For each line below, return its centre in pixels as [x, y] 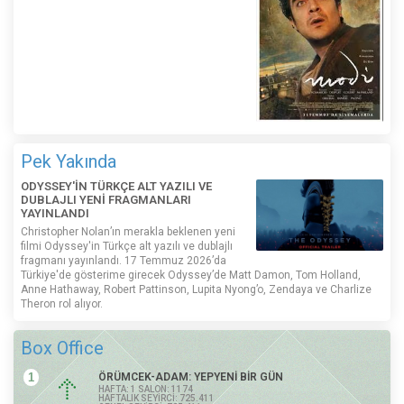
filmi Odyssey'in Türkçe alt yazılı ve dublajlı [127, 246]
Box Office [62, 348]
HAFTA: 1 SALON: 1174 [146, 389]
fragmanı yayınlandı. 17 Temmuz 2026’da [124, 260]
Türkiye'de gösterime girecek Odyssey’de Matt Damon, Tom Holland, [191, 275]
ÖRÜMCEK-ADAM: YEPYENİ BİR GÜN [191, 376]
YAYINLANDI [55, 213]
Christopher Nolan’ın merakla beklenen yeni [128, 231]
